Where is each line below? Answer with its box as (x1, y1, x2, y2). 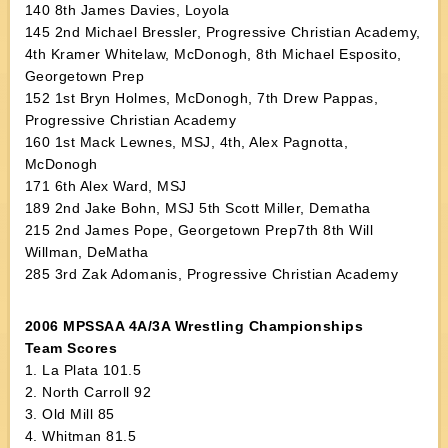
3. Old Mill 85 (24, 406, 115, 422)
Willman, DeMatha (24, 244, 149, 260)
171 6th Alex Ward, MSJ (24, 178, 187, 194)
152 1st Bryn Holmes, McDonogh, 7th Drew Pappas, (24, 90, 379, 106)
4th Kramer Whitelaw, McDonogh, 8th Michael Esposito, (24, 46, 402, 62)
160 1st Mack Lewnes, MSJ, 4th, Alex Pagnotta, (24, 134, 349, 150)
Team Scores (24, 340, 118, 356)
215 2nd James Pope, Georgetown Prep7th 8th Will (24, 222, 374, 238)
